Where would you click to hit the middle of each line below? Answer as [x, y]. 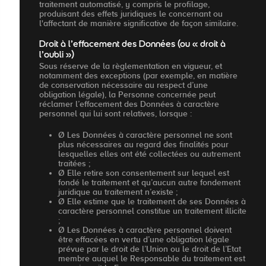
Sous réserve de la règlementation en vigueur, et [131, 66]
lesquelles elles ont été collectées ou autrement [149, 153]
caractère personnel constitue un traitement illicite [152, 210]
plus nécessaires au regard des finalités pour [143, 144]
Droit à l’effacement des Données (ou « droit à [132, 45]
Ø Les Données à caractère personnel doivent [145, 229]
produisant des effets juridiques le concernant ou [131, 13]
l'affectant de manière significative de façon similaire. [139, 23]
